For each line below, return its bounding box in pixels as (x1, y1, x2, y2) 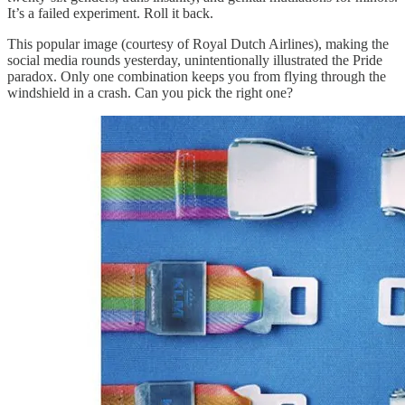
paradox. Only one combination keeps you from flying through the (7, 69, 386, 85)
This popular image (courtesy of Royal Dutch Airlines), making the (7, 36, 389, 52)
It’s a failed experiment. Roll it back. (7, 5, 213, 22)
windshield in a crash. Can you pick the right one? (7, 85, 293, 101)
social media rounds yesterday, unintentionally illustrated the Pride (7, 52, 382, 69)
